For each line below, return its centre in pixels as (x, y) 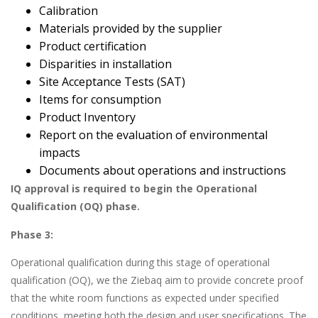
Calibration (68, 11)
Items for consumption (100, 100)
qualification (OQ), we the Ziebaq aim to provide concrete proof (157, 280)
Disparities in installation (105, 64)
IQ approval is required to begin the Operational (134, 189)
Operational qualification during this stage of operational (140, 263)
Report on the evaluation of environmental (153, 135)
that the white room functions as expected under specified (145, 298)
